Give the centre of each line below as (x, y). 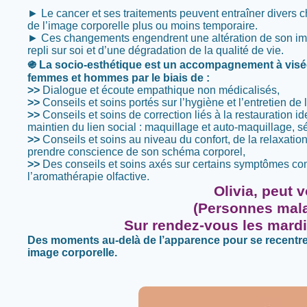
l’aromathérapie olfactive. (88, 176)
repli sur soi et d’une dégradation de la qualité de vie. (156, 50)
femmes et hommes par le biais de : (119, 78)
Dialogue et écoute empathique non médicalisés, (160, 90)
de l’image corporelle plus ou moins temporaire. (143, 26)
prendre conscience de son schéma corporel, (136, 152)
